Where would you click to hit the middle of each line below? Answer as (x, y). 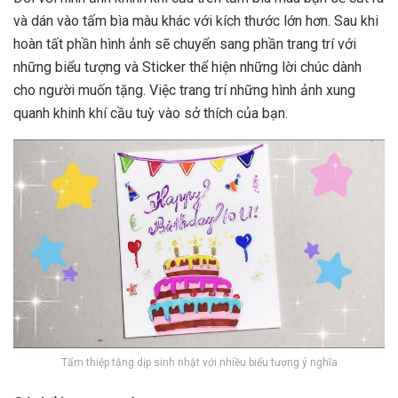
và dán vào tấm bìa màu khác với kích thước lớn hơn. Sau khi (196, 21)
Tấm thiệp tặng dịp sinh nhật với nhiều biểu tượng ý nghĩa (199, 363)
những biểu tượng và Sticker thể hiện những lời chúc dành (187, 68)
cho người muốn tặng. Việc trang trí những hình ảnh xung (184, 91)
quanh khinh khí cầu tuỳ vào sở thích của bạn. (152, 114)
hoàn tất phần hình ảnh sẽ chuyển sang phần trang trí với (185, 44)
